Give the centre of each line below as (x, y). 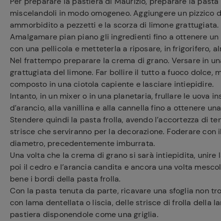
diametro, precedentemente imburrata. (83, 143)
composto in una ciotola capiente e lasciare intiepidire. (112, 84)
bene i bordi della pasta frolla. (65, 179)
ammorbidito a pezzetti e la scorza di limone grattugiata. (114, 25)
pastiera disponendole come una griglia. (84, 214)
